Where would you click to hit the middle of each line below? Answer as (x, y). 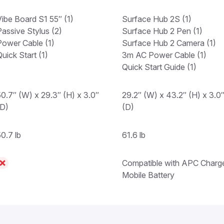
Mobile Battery (148, 175)
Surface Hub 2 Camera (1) (169, 43)
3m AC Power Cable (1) (164, 55)
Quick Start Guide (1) (159, 67)
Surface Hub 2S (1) (157, 19)
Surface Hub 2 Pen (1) (162, 31)
